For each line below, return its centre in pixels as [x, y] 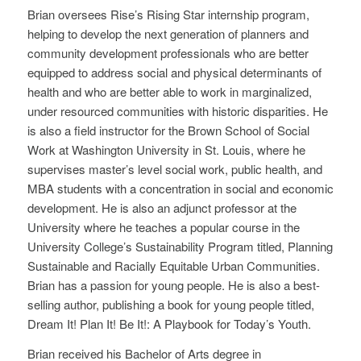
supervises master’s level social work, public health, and [174, 168]
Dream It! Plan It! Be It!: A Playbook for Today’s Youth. [169, 323]
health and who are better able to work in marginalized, [169, 91]
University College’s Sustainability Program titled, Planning [180, 246]
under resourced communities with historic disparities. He [177, 110]
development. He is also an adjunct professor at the [162, 207]
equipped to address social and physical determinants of [174, 72]
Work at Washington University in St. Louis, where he [166, 149]
